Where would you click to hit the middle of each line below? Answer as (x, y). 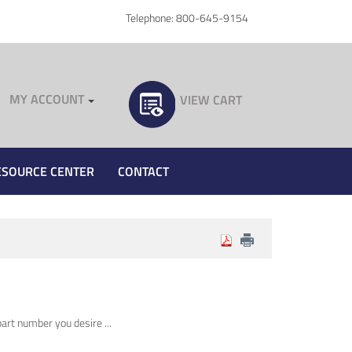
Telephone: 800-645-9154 (187, 18)
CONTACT (143, 171)
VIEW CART (211, 100)
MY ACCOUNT (46, 99)
